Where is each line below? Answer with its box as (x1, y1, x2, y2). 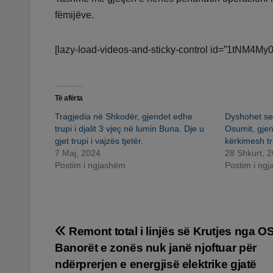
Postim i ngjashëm (55, 160, 126, 171)
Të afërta (55, 94, 83, 103)
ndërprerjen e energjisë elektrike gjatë (55, 258, 257, 271)
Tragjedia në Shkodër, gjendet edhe (55, 112, 193, 122)
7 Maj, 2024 (55, 148, 101, 158)
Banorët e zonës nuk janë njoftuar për (55, 241, 257, 255)
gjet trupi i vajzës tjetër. (55, 136, 143, 146)
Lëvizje (54, 224, 118, 248)
